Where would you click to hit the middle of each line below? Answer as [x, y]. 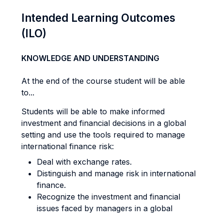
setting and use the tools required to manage [103, 135]
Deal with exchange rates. [84, 162]
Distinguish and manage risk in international [116, 173]
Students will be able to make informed [93, 111]
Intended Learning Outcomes [98, 18]
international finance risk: [68, 146]
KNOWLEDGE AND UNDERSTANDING [90, 58]
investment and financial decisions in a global [104, 123]
